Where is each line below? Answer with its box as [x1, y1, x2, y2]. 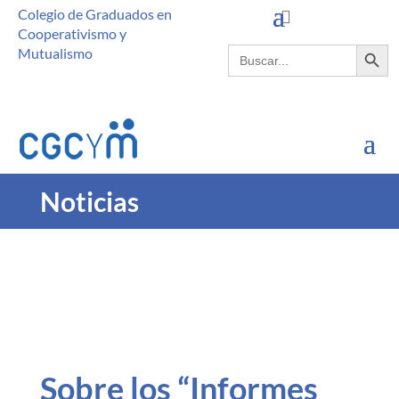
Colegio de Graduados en [18, 5, 172, 22]
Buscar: [227, 42, 273, 59]
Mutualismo [18, 45, 93, 61]
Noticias [39, 185, 144, 217]
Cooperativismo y [18, 25, 126, 42]
